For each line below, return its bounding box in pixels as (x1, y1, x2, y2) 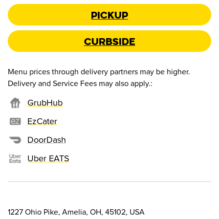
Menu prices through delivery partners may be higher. (8, 67, 190, 77)
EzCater (27, 115, 57, 127)
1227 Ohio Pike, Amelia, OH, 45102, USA (8, 207, 145, 218)
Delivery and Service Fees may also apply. (8, 79, 151, 89)
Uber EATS (27, 153, 69, 164)
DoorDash (27, 134, 66, 145)
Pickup (91, 8, 128, 22)
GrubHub (27, 97, 63, 108)
